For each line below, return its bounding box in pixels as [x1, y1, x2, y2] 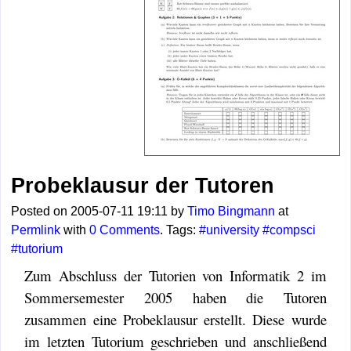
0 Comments [89, 223, 161, 237]
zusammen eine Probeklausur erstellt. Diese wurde [24, 309, 327, 330]
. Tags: [160, 223, 200, 237]
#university [199, 223, 260, 237]
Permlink [11, 223, 61, 237]
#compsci [262, 223, 317, 237]
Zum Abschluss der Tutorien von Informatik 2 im [24, 266, 327, 286]
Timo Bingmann [187, 204, 276, 219]
